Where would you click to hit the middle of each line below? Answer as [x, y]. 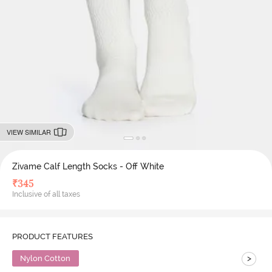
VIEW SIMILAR [29, 132]
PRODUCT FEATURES [52, 236]
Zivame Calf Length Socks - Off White [88, 166]
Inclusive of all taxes [46, 194]
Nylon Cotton [46, 258]
